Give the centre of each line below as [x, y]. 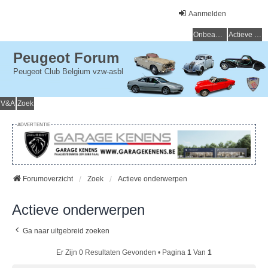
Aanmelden [207, 14]
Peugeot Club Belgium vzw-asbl [68, 72]
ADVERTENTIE [34, 124]
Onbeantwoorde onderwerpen [219, 35]
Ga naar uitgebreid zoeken [66, 231]
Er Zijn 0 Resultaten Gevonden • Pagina [122, 253]
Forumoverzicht [48, 179]
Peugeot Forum [66, 58]
